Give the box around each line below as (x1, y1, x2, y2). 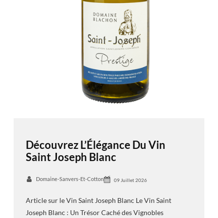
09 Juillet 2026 (113, 177, 147, 183)
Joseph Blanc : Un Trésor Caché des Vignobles (25, 208, 163, 217)
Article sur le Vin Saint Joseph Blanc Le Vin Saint (25, 196, 171, 204)
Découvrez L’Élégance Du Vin (25, 138, 165, 152)
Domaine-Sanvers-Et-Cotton (36, 175, 104, 182)
